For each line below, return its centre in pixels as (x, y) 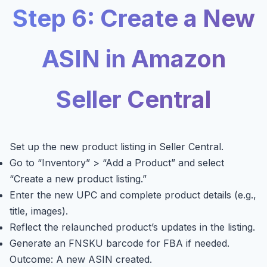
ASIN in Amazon (133, 59)
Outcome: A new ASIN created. (81, 260)
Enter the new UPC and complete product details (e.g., (133, 195)
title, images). (39, 211)
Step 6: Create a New (133, 18)
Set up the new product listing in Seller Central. (117, 147)
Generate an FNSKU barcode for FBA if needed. (119, 243)
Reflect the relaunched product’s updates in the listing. (132, 227)
